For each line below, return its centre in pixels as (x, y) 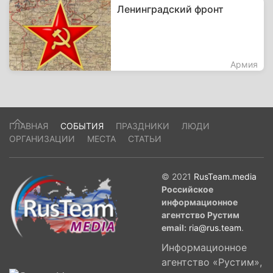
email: (174, 228)
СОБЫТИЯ (82, 126)
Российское (187, 189)
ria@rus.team (215, 228)
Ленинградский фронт (171, 9)
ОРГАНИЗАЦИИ (42, 139)
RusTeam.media (225, 176)
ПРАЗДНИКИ (143, 126)
